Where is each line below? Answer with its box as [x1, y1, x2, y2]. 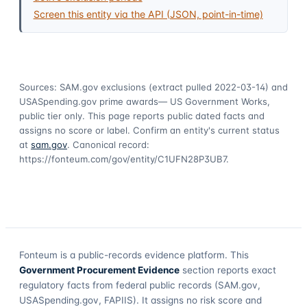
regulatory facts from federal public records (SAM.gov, [19, 279, 260, 291]
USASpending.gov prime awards [19, 95, 158, 107]
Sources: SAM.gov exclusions [19, 81, 146, 93]
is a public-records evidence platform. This [58, 249, 249, 260]
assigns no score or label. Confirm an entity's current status [19, 124, 280, 136]
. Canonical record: [67, 138, 149, 150]
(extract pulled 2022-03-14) [146, 81, 269, 93]
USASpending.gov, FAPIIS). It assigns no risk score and [19, 294, 262, 306]
